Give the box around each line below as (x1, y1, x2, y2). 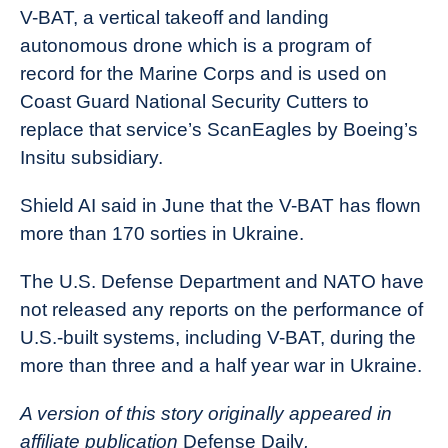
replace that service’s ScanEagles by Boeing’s (20, 118, 418, 140)
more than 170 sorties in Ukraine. (20, 222, 304, 244)
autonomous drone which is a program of (20, 34, 371, 56)
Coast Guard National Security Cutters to (20, 90, 369, 112)
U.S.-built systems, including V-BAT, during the (20, 326, 416, 348)
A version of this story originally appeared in (20, 402, 392, 424)
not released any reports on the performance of (20, 298, 423, 320)
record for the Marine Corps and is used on (20, 62, 387, 84)
